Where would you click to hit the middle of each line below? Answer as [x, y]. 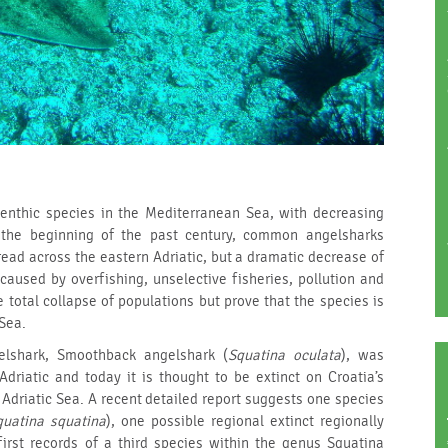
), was [362, 356]
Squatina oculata [284, 356]
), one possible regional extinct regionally [244, 422]
